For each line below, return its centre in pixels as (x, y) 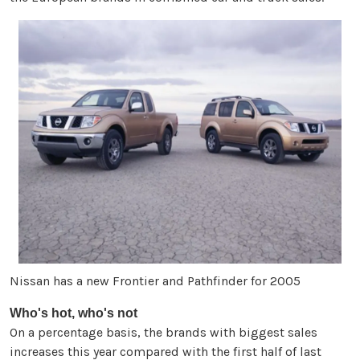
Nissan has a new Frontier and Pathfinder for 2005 (155, 281)
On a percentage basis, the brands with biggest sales (164, 333)
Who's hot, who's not (74, 313)
